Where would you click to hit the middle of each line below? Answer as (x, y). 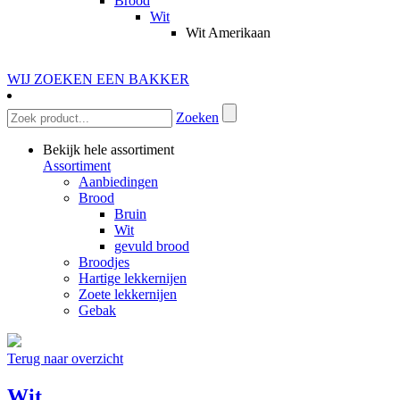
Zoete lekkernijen (128, 294)
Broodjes (104, 262)
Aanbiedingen (118, 181)
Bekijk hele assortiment (108, 149)
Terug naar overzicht (65, 358)
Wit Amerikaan (228, 32)
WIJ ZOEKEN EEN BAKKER (98, 79)
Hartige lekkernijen (133, 278)
